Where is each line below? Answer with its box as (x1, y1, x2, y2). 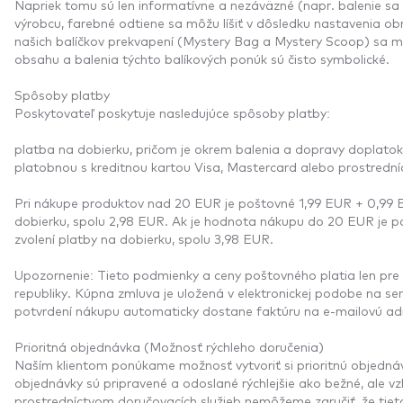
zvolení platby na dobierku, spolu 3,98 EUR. (14, 229, 273, 246)
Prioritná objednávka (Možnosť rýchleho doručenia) (14, 337, 324, 354)
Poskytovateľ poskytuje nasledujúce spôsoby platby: (14, 103, 330, 121)
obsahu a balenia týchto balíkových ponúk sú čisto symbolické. (14, 49, 390, 67)
